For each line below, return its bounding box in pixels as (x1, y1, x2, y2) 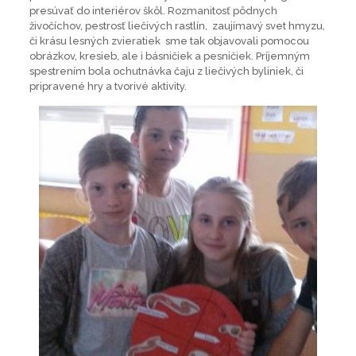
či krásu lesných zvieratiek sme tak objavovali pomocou (29, 35, 309, 48)
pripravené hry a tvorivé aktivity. (29, 80, 187, 93)
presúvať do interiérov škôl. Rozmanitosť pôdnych (29, 5, 277, 17)
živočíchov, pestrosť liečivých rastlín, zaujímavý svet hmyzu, (29, 20, 325, 33)
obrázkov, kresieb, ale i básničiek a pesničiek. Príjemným (29, 50, 310, 63)
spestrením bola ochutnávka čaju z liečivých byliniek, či (29, 65, 304, 78)
